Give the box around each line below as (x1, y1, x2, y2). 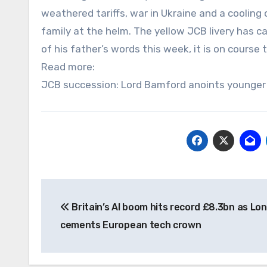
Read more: (41, 60, 95, 73)
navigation (41, 204, 136, 224)
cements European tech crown (60, 219, 201, 231)
